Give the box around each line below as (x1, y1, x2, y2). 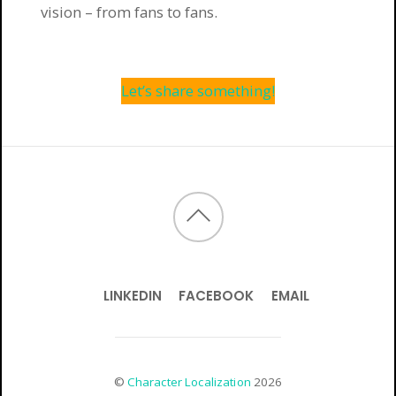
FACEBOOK (179, 286, 255, 306)
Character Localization (126, 374, 251, 391)
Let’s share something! (121, 80, 275, 101)
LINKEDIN (103, 286, 163, 306)
